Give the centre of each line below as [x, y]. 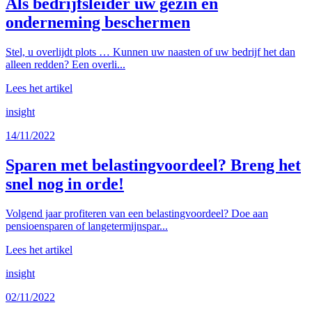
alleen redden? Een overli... [65, 64]
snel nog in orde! [65, 184]
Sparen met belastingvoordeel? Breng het [153, 165]
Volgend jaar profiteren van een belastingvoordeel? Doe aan [137, 213]
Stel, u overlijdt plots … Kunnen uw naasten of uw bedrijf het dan [150, 52]
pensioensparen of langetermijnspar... [87, 226]
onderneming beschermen [98, 22]
